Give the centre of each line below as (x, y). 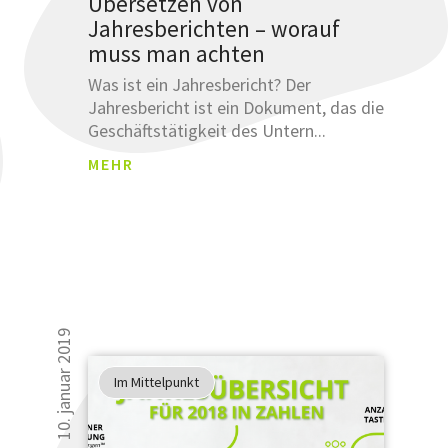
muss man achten (176, 53)
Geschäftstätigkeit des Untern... (206, 130)
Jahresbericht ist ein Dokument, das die (235, 107)
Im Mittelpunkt (156, 381)
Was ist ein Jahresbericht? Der (199, 84)
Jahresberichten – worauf (213, 28)
